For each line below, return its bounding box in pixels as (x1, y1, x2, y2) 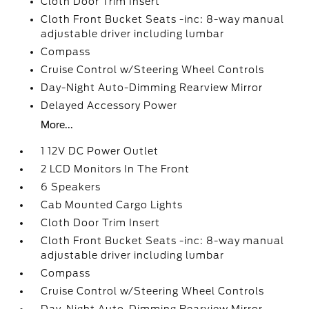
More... (41, 119, 74, 130)
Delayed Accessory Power (41, 100, 178, 111)
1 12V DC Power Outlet (41, 146, 159, 157)
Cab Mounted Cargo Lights (41, 199, 183, 210)
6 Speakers (41, 181, 101, 192)
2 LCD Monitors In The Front (41, 163, 190, 175)
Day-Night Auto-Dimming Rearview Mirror (41, 82, 263, 93)
